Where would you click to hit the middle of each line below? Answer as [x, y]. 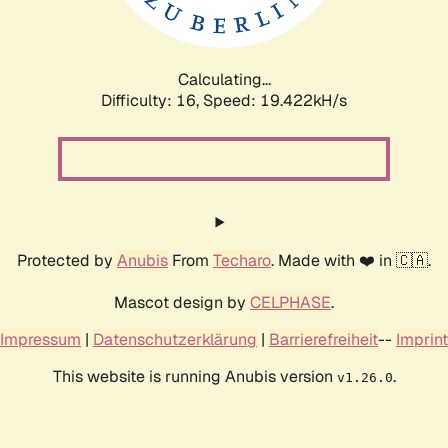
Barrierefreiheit [323, 339]
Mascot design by [182, 302]
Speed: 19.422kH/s [275, 100]
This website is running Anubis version [194, 376]
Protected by [67, 260]
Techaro [242, 260]
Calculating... [224, 79]
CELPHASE [290, 302]
